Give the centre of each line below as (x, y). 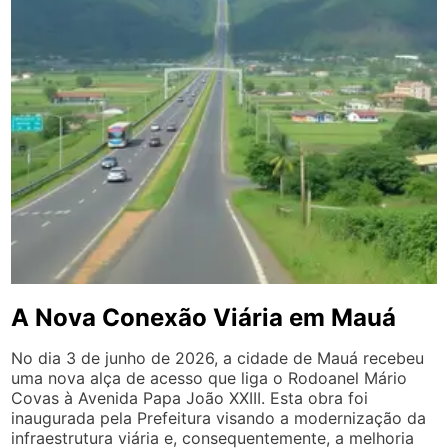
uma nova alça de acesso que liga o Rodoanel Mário (209, 377)
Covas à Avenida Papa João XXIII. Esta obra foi (190, 397)
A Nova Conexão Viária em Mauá (204, 317)
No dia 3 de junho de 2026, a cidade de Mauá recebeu (218, 357)
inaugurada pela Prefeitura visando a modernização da (219, 417)
